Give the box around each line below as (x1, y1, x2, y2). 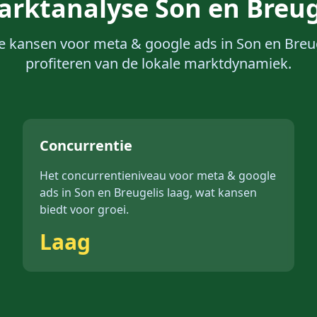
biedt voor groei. (40, 202, 129, 217)
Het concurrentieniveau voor (40, 168, 197, 183)
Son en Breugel (74, 185, 156, 200)
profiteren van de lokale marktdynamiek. (25, 54, 292, 73)
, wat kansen (190, 185, 257, 200)
